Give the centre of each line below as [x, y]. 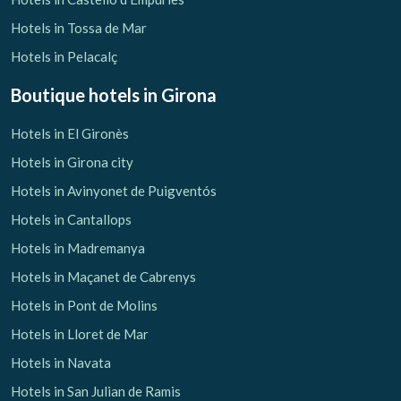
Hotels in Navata [61, 362]
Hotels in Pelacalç [64, 56]
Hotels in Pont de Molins [84, 305]
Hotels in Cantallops [71, 219]
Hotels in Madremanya [78, 247]
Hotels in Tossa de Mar [79, 27]
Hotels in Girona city [72, 162]
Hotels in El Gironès [70, 133]
